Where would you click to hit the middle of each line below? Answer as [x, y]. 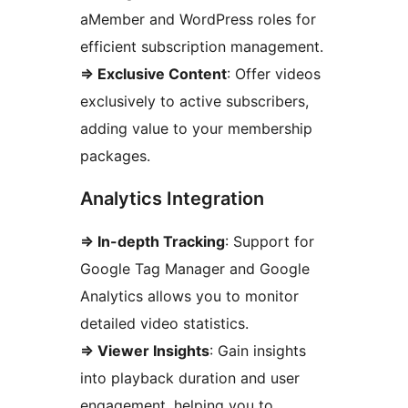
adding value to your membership [196, 129]
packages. [115, 156]
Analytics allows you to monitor [189, 296]
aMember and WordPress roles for [198, 20]
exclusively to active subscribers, [194, 102]
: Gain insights [258, 351]
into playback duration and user [190, 378]
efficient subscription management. [202, 47]
